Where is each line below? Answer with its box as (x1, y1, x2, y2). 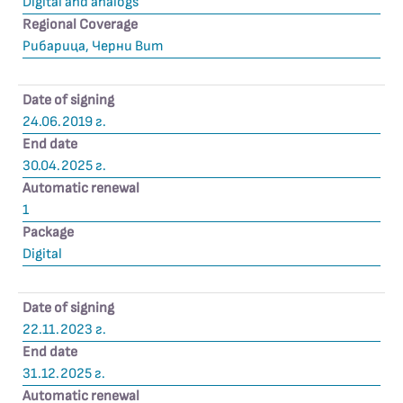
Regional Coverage (22, 16, 138, 33)
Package (22, 224, 74, 241)
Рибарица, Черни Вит (22, 38, 164, 55)
